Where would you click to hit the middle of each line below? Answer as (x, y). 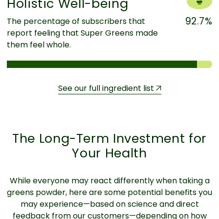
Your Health (109, 153)
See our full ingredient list (107, 88)
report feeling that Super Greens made (82, 33)
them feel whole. (39, 45)
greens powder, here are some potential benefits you (109, 192)
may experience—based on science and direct (109, 204)
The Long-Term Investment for (109, 138)
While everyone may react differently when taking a (109, 181)
